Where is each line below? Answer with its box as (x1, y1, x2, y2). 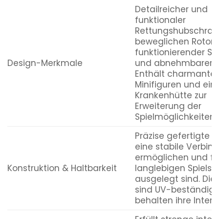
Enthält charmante (134, 67, 216, 80)
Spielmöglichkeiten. (134, 110, 217, 123)
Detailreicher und (134, 3, 208, 15)
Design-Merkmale (7, 57, 83, 69)
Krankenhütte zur (134, 89, 207, 101)
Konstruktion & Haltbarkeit (7, 162, 117, 174)
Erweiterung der (134, 100, 201, 112)
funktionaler (134, 14, 186, 26)
